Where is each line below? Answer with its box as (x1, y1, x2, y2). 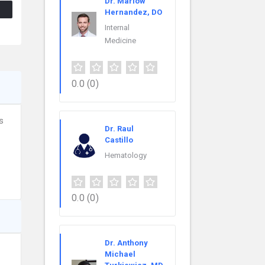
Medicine (105, 35, 136, 45)
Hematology (105, 150, 147, 160)
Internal (105, 22, 130, 32)
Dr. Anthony (105, 238, 148, 248)
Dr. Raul (105, 124, 134, 133)
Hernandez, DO (105, 7, 162, 17)
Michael (105, 250, 135, 259)
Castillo (105, 135, 133, 144)
